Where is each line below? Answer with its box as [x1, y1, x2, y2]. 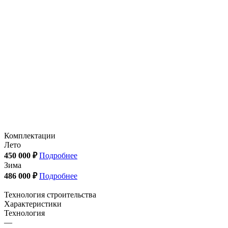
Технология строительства [4, 190, 96, 199]
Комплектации [4, 131, 55, 140]
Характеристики [4, 199, 62, 208]
